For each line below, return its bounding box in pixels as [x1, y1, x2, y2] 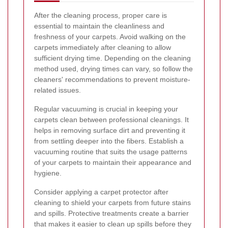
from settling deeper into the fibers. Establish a [34, 136, 184, 145]
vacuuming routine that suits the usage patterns [34, 147, 187, 156]
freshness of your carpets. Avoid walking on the [34, 32, 186, 41]
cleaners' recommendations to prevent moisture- [34, 75, 190, 83]
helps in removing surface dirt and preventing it [34, 126, 185, 134]
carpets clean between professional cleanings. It [34, 115, 189, 124]
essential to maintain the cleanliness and [34, 21, 164, 30]
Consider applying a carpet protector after [34, 187, 168, 196]
